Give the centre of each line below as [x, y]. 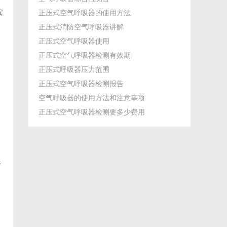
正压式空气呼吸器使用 [74, 41]
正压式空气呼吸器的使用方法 [85, 13]
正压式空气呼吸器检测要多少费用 [92, 112]
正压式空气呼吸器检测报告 [81, 84]
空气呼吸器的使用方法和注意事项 [92, 98]
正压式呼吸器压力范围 [74, 69]
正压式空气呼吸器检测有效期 [85, 55]
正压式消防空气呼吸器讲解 [81, 27]
